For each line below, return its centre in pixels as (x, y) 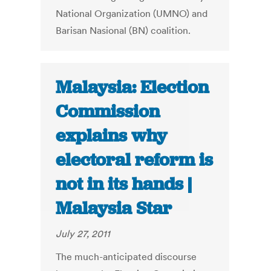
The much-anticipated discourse (126, 257)
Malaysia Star (114, 208)
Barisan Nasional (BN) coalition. (123, 31)
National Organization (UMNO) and (132, 14)
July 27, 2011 (83, 234)
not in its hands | (124, 184)
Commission (108, 112)
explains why (112, 136)
